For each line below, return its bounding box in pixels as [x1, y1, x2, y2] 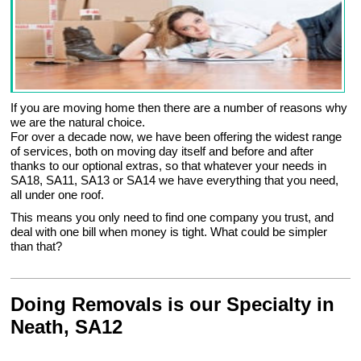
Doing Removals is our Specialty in [10, 293, 335, 316]
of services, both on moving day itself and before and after [10, 144, 314, 159]
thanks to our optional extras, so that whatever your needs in [10, 159, 327, 173]
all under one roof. [10, 188, 105, 202]
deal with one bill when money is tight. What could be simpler [10, 225, 328, 239]
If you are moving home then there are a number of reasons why [10, 101, 348, 115]
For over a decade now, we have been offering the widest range [10, 130, 342, 144]
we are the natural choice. [10, 115, 146, 130]
